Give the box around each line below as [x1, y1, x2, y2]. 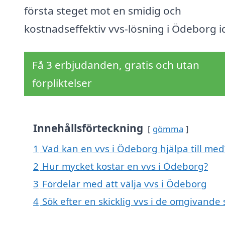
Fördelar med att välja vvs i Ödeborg [42, 177, 207, 190]
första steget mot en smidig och [24, 4, 181, 18]
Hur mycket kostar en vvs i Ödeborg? [42, 160, 208, 173]
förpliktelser [32, 76, 92, 90]
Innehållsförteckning [33, 121, 143, 136]
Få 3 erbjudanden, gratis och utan [32, 58, 199, 72]
